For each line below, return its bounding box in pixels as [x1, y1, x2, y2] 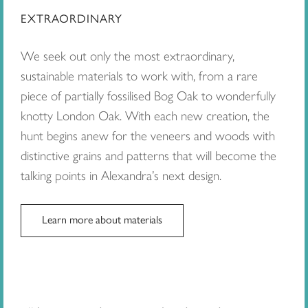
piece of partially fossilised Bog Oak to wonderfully [21, 88, 276, 104]
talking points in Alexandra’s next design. [21, 168, 221, 184]
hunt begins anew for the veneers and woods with [21, 128, 275, 144]
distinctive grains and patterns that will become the [21, 148, 276, 164]
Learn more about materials [42, 212, 162, 226]
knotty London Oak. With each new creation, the [21, 108, 269, 124]
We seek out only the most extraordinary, [21, 48, 234, 65]
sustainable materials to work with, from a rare [21, 68, 258, 85]
